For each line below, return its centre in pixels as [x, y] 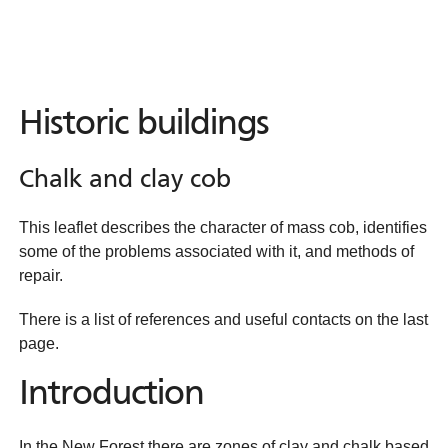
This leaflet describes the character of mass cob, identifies [223, 227]
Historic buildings [144, 125]
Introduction [111, 395]
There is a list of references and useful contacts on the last [223, 319]
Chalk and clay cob [125, 180]
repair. [41, 275]
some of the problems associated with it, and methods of [216, 251]
